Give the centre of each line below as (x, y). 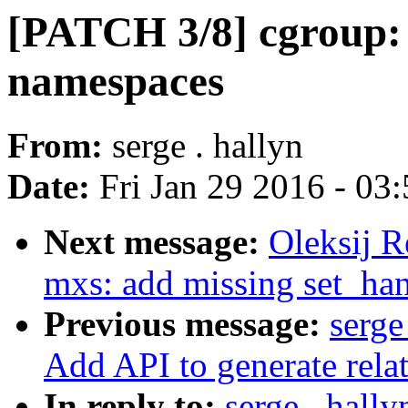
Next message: (156, 242)
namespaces (116, 81)
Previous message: (187, 324)
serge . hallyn (208, 146)
